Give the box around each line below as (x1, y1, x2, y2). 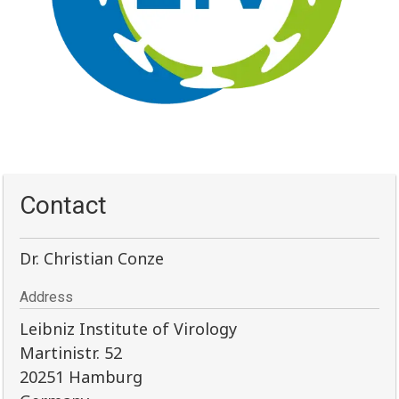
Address (20, 289, 74, 306)
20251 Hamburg (20, 366, 143, 388)
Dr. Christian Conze (20, 248, 165, 270)
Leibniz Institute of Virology (20, 318, 238, 340)
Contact (20, 191, 108, 221)
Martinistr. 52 (20, 342, 123, 364)
